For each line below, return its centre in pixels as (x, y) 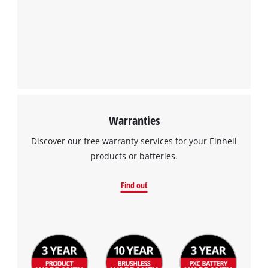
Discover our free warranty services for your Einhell (134, 141)
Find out (134, 185)
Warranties (134, 120)
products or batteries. (134, 156)
